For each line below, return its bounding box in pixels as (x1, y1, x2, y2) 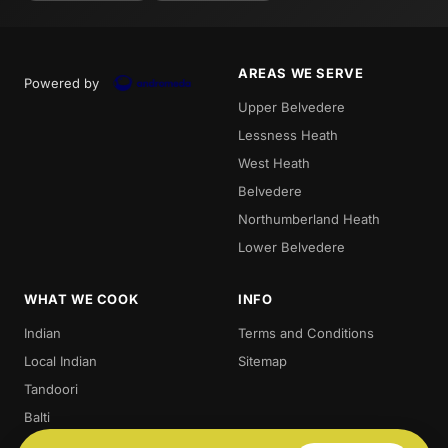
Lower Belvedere (238, 238, 345, 255)
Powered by (24, 74, 99, 91)
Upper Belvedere (238, 98, 345, 115)
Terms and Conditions (238, 324, 374, 341)
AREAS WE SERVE (238, 64, 364, 81)
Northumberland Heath (238, 210, 380, 227)
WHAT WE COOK (24, 290, 139, 307)
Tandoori (24, 380, 78, 397)
